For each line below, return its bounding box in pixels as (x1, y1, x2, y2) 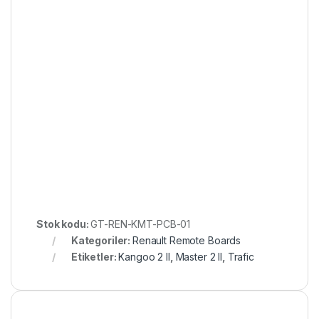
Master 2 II (175, 250, 222, 263)
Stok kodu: (36, 217, 91, 230)
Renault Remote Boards (132, 234, 241, 246)
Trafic (227, 250, 254, 263)
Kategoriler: (70, 234, 133, 246)
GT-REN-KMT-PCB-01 (90, 217, 191, 230)
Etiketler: (70, 250, 119, 263)
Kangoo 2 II (118, 250, 170, 263)
